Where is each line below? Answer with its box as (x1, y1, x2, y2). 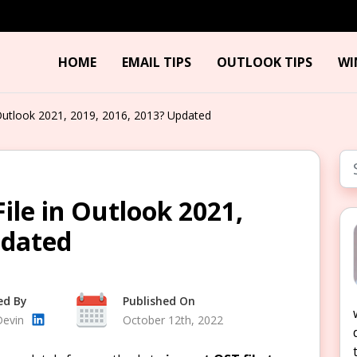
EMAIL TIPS (122, 53, 191, 71)
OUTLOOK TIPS (217, 53, 312, 71)
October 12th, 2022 (123, 312, 224, 328)
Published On (123, 293, 196, 309)
